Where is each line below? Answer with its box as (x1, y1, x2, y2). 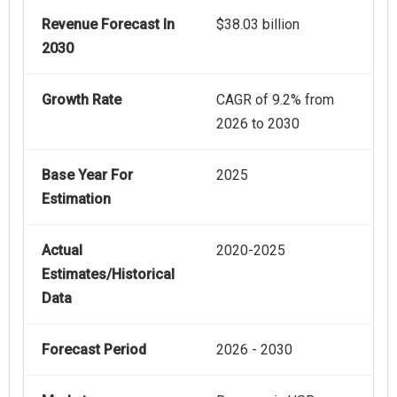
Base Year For (42, 167, 133, 184)
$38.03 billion (216, 16, 300, 34)
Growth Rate (42, 91, 121, 109)
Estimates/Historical (42, 266, 175, 284)
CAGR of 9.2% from (216, 91, 334, 109)
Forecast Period (42, 341, 146, 359)
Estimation (42, 191, 111, 208)
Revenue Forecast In (42, 16, 175, 34)
